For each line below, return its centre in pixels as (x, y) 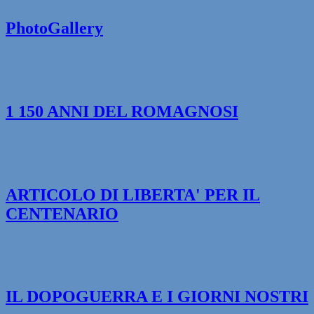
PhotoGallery (54, 28)
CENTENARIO (62, 213)
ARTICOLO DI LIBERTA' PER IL (133, 194)
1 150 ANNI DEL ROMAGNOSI (122, 111)
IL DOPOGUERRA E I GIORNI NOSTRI (157, 297)
